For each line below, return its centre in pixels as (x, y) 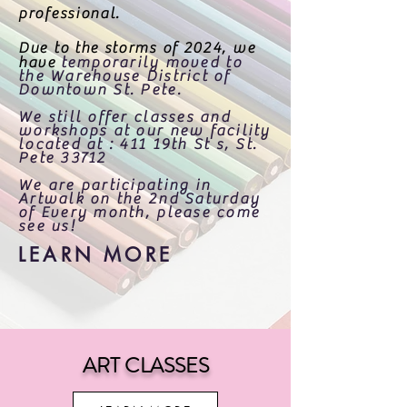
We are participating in (115, 185)
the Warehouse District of (124, 76)
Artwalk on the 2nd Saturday (139, 199)
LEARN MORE (95, 255)
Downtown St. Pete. (103, 90)
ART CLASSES (146, 366)
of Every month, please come (139, 213)
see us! (50, 226)
